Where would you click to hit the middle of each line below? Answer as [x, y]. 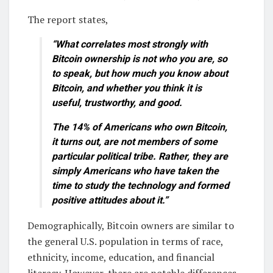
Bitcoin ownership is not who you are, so [140, 59]
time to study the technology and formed [140, 186]
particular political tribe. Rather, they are [140, 157]
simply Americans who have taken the [135, 171]
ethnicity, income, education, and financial [121, 257]
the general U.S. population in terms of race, [125, 242]
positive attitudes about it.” [110, 200]
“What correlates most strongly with [130, 44]
